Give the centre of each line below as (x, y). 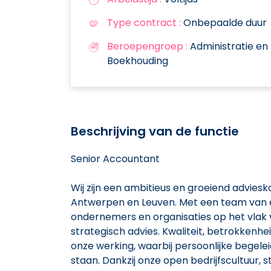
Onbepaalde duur (224, 22)
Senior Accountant (115, 158)
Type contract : (144, 22)
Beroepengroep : (147, 46)
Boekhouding (138, 60)
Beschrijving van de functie (155, 131)
